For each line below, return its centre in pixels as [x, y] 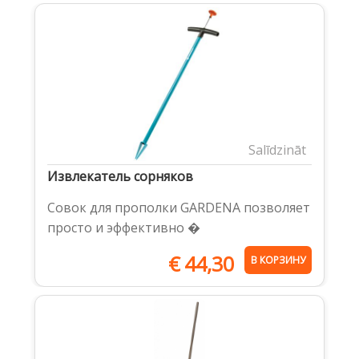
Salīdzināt [278, 149]
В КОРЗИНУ [278, 260]
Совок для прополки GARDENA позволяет [178, 207]
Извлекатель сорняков [120, 176]
